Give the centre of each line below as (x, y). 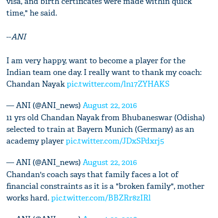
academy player (36, 141)
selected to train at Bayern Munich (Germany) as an (100, 129)
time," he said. (32, 13)
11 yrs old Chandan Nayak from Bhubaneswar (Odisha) (106, 117)
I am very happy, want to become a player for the (96, 60)
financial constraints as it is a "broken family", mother (106, 186)
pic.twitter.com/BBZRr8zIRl (101, 198)
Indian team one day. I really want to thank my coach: (104, 72)
